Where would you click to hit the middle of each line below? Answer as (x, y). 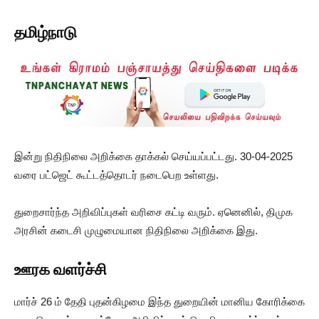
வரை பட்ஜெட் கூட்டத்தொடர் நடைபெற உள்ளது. (116, 174)
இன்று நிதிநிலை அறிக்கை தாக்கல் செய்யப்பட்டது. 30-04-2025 (153, 156)
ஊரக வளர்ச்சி (61, 269)
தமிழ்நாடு (46, 32)
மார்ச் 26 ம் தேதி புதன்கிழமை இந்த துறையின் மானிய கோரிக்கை (159, 301)
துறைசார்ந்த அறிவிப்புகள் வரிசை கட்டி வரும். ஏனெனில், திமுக (153, 211)
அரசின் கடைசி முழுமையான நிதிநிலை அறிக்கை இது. (136, 230)
